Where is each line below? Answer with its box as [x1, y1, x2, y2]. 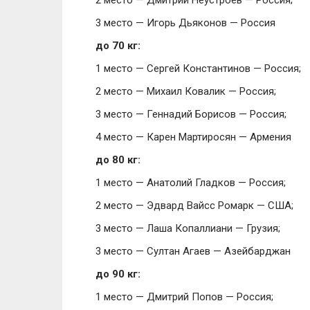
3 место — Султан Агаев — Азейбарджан [95, 245, 291, 257]
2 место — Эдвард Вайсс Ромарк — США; [95, 199, 293, 212]
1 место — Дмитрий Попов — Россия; [95, 291, 273, 303]
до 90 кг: [95, 268, 140, 280]
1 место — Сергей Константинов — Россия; [95, 62, 301, 75]
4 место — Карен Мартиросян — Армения [95, 131, 291, 143]
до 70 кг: [95, 39, 140, 52]
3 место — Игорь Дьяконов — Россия [95, 17, 275, 29]
